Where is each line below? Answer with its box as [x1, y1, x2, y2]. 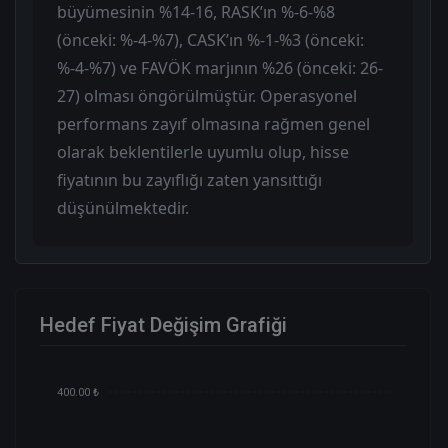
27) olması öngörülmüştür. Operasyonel [57, 85, 357, 108]
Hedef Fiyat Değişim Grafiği [40, 313, 287, 338]
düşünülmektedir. [57, 197, 189, 220]
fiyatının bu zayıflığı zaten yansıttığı [57, 169, 322, 192]
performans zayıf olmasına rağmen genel [57, 113, 370, 136]
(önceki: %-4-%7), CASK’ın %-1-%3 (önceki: [57, 29, 364, 52]
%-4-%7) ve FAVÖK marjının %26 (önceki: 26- [57, 57, 383, 80]
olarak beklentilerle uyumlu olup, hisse [57, 141, 349, 164]
